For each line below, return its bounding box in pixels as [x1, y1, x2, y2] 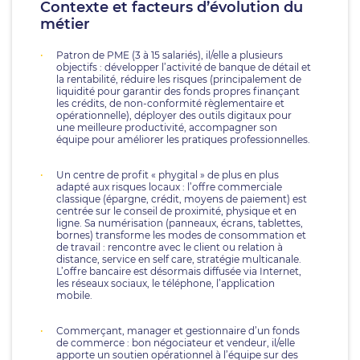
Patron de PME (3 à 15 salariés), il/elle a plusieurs [56, 49, 283, 61]
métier [40, 15, 90, 33]
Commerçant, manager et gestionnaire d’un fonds [56, 325, 300, 337]
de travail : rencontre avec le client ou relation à [56, 241, 283, 253]
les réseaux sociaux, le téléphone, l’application [56, 277, 275, 289]
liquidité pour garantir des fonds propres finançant [56, 85, 300, 97]
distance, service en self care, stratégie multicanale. [56, 253, 301, 265]
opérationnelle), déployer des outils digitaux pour [56, 109, 292, 121]
